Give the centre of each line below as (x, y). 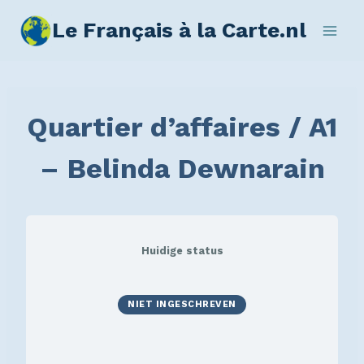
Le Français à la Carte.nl (179, 30)
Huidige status (182, 251)
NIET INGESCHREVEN (182, 304)
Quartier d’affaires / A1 (182, 127)
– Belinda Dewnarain (182, 168)
